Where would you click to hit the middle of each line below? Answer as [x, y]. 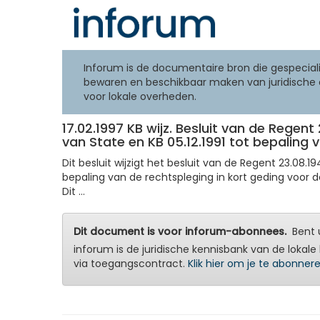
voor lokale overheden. [140, 96]
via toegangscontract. [131, 264]
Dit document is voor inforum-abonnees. [180, 231]
